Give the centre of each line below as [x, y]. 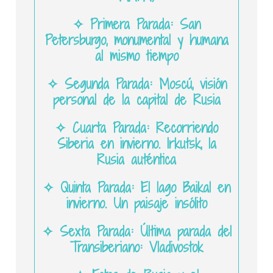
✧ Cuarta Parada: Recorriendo [136, 128]
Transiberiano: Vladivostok [136, 247]
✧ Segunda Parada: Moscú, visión [136, 84]
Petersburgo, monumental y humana [136, 40]
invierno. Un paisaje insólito [136, 203]
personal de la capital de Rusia [136, 100]
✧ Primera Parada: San [136, 24]
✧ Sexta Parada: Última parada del [136, 231]
